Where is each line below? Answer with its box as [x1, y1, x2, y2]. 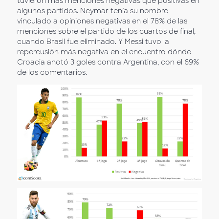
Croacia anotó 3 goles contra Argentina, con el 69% [17, 58, 199, 67]
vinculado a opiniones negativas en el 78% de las [17, 17, 187, 26]
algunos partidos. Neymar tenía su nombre [17, 6, 168, 16]
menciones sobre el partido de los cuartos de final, [17, 27, 196, 36]
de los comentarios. [17, 68, 87, 77]
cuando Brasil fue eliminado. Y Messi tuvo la [17, 37, 169, 46]
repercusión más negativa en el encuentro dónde [17, 47, 191, 57]
